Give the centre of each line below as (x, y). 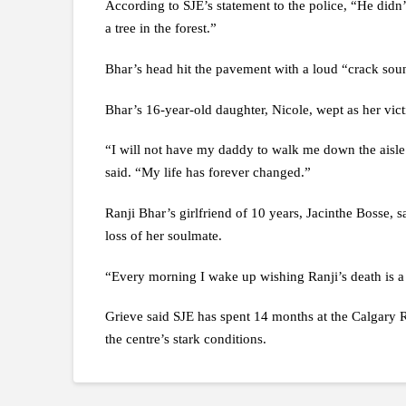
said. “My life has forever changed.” (208, 173)
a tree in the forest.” (160, 29)
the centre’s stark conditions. (185, 339)
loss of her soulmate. (163, 236)
